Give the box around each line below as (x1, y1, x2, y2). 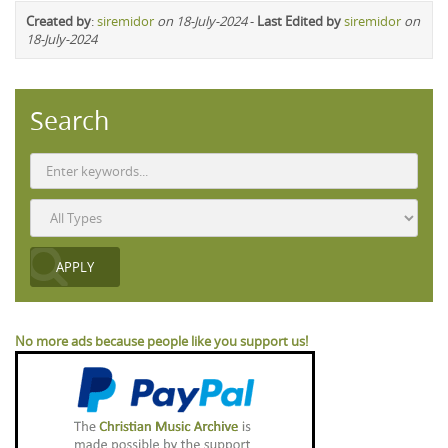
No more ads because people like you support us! (15, 332, 308, 350)
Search (30, 104, 109, 137)
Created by (26, 12, 91, 30)
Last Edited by (257, 12, 341, 30)
